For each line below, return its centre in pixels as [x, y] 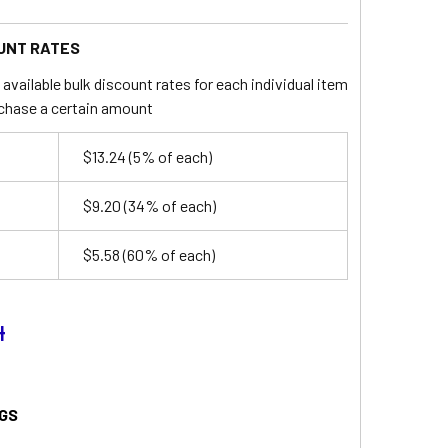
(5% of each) [168, 156]
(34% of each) [168, 205]
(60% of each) [167, 254]
